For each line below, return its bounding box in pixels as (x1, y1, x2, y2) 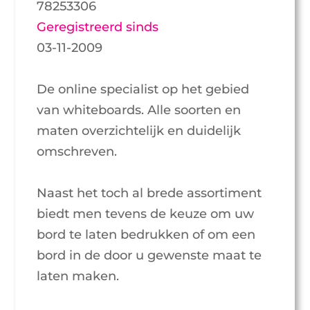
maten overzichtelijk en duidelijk (37, 123, 241, 139)
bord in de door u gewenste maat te (37, 248, 262, 264)
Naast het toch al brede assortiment (37, 185, 262, 201)
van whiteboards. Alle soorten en (37, 102, 241, 118)
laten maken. (37, 268, 120, 284)
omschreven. (37, 144, 118, 160)
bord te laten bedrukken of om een (37, 227, 256, 243)
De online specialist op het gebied (37, 82, 250, 98)
